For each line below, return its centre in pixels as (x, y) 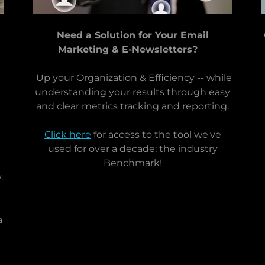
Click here (67, 135)
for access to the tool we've (156, 135)
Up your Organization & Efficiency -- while (132, 78)
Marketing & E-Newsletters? (128, 50)
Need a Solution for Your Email (132, 35)
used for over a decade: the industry (132, 149)
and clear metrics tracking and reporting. (132, 106)
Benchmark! (132, 163)
